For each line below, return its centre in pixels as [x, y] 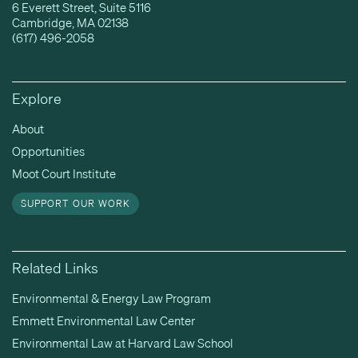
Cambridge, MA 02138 [70, 22]
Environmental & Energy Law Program [111, 298]
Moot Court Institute [64, 173]
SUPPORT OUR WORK [76, 203]
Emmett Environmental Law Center [103, 320]
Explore [37, 99]
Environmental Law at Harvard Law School [123, 343]
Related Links [55, 268]
